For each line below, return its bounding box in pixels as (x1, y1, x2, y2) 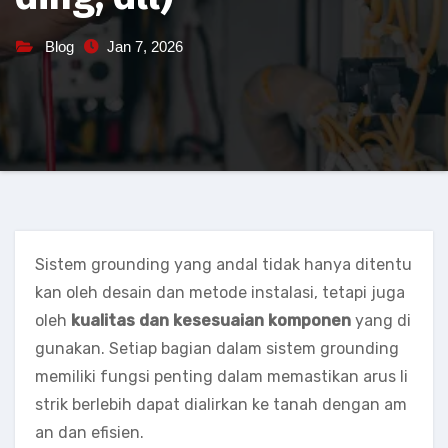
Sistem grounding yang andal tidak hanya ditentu (35, 255, 412, 274)
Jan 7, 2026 (107, 38, 183, 55)
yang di (351, 311, 411, 330)
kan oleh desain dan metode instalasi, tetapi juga (35, 283, 405, 302)
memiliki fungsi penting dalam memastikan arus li (35, 367, 408, 386)
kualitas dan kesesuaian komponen (71, 311, 351, 330)
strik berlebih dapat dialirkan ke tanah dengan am (35, 395, 407, 414)
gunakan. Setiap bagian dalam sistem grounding (35, 339, 399, 358)
